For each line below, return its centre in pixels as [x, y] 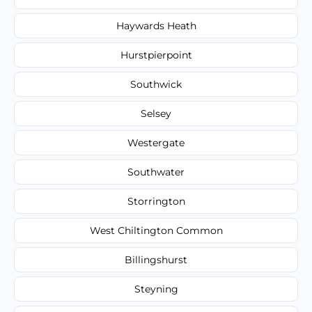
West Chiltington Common [156, 230]
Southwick [156, 84]
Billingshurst [156, 259]
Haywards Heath [156, 25]
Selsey [156, 113]
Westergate [156, 142]
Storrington [156, 201]
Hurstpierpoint [156, 55]
